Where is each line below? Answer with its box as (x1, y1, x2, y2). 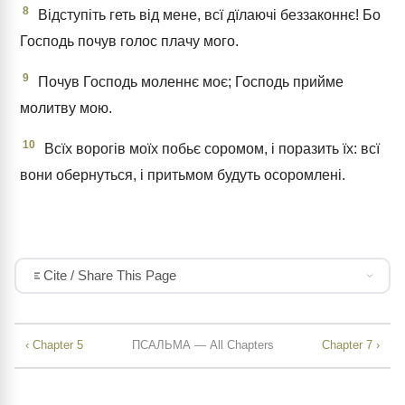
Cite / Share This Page (42, 268, 176, 284)
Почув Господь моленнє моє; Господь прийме (34, 73, 344, 89)
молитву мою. (20, 99, 112, 116)
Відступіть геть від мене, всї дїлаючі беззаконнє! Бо (34, 6, 381, 23)
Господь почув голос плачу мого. (20, 33, 239, 49)
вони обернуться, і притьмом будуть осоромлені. (20, 167, 345, 184)
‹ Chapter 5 (25, 338, 83, 353)
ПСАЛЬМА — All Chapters (131, 338, 274, 353)
